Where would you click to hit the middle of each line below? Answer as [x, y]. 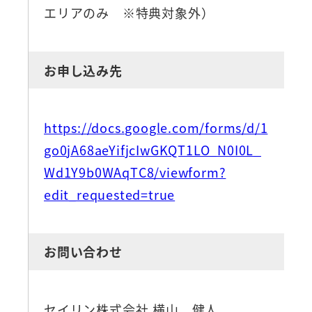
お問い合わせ [83, 252]
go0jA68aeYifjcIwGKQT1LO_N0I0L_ [152, 149]
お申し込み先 [83, 70]
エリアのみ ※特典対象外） [129, 13]
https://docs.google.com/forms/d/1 [156, 127]
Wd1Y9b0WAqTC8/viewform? [135, 172]
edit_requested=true [109, 194]
